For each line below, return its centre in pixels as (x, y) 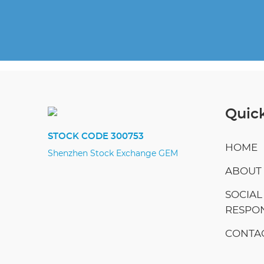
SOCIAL (243, 194)
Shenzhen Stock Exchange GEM (113, 154)
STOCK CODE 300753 (95, 137)
